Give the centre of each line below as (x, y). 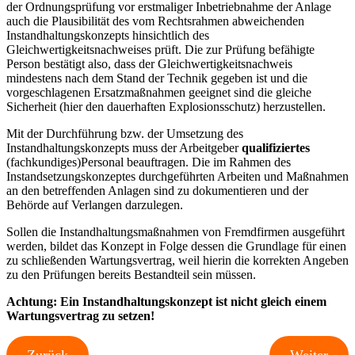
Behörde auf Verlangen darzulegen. (95, 205)
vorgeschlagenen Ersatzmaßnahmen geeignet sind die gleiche (159, 93)
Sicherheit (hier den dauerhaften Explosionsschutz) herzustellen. (166, 107)
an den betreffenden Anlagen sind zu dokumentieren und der (157, 191)
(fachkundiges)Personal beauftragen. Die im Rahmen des (149, 162)
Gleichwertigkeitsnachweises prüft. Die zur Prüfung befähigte (160, 50)
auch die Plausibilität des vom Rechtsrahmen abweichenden (155, 21)
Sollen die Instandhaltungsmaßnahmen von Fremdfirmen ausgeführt (176, 232)
